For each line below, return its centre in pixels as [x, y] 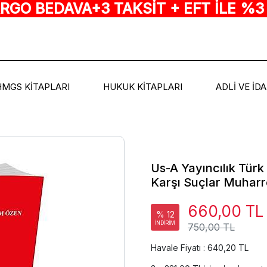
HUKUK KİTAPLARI [142, 87]
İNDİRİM [165, 222]
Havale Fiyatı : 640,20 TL [200, 247]
